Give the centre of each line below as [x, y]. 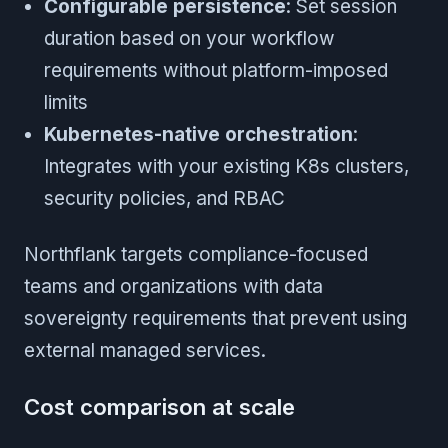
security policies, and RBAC [164, 199]
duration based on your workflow [189, 39]
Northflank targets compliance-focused [196, 255]
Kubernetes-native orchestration [198, 135]
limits [66, 103]
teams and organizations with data [173, 287]
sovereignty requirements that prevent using [215, 319]
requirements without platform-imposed [216, 71]
